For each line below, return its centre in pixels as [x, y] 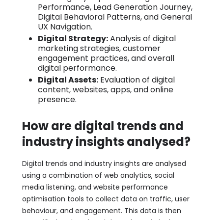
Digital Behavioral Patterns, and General [115, 17]
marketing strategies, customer [99, 48]
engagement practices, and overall [106, 58]
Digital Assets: [68, 80]
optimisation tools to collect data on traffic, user [106, 199]
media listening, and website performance [95, 187]
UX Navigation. [65, 27]
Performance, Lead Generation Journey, [115, 7]
